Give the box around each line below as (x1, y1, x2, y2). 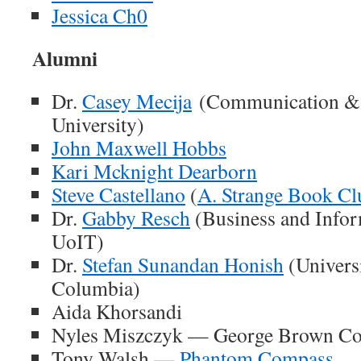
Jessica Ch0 (52, 2, 147, 29)
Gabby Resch (82, 204, 190, 231)
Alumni (32, 43, 98, 73)
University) (52, 110, 144, 138)
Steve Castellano (52, 180, 185, 208)
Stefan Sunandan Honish (82, 251, 284, 278)
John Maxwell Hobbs (52, 134, 226, 161)
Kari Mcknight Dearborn (52, 157, 257, 185)
